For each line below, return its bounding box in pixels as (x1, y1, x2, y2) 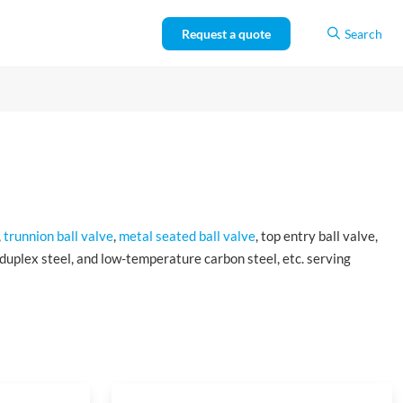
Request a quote (182, 25, 271, 41)
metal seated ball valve (119, 228, 255, 244)
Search (345, 25, 382, 41)
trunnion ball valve (4, 228, 113, 244)
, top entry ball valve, (255, 228, 378, 244)
